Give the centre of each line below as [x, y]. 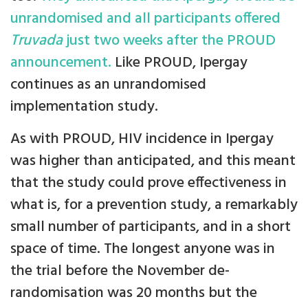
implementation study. [84, 107]
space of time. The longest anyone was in [143, 250]
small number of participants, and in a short [151, 228]
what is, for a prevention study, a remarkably [154, 206]
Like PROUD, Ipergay [179, 63]
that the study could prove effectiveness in [148, 184]
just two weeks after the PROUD [169, 41]
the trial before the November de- [120, 272]
